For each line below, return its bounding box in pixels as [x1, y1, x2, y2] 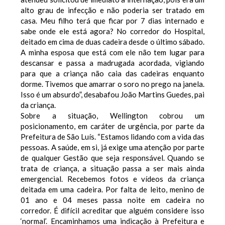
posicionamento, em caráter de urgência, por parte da [21, 121, 204, 131]
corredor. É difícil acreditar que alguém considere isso [21, 205, 204, 215]
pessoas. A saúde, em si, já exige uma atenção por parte [21, 142, 204, 152]
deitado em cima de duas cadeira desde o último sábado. [21, 37, 204, 46]
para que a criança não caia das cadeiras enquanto [21, 68, 204, 78]
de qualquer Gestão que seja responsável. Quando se [21, 153, 204, 162]
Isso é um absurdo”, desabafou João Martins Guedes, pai [21, 89, 204, 99]
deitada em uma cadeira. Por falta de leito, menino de [21, 184, 204, 194]
